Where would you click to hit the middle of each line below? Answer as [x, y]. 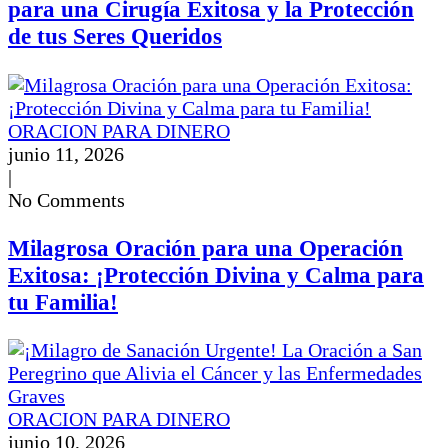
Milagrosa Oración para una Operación [205, 247]
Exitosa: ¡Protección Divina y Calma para [216, 274]
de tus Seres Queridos [115, 36]
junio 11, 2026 [66, 153]
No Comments [66, 199]
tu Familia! [63, 301]
